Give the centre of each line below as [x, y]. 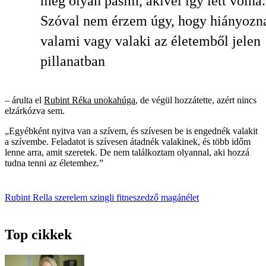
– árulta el [24, 100]
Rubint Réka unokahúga [90, 100]
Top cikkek [38, 235]
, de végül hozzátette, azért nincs [196, 100]
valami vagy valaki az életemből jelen [151, 41]
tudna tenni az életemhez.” [54, 163]
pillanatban [73, 61]
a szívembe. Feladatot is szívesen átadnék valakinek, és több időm [128, 142]
